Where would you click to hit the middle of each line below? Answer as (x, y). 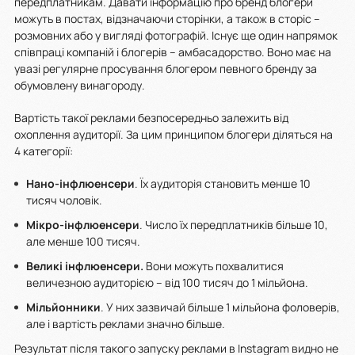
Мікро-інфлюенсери (83, 224)
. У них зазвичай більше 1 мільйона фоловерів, (220, 307)
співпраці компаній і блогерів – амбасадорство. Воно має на (173, 52)
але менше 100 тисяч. (84, 241)
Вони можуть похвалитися (214, 265)
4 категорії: (44, 151)
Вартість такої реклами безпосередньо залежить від (151, 117)
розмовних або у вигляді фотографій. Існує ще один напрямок (176, 35)
